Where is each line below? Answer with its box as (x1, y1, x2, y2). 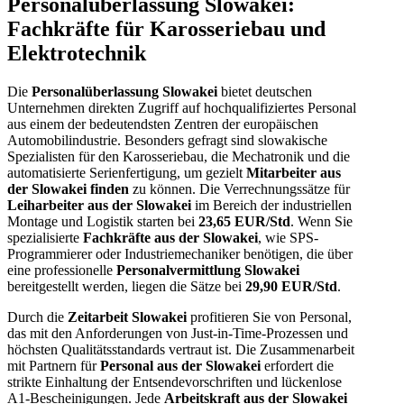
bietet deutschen (217, 84, 312, 100)
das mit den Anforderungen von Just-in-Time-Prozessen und (7, 326, 348, 342)
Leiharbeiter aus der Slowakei (7, 197, 191, 214)
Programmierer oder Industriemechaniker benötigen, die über (7, 246, 353, 262)
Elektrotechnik (7, 41, 146, 66)
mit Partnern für (7, 358, 100, 374)
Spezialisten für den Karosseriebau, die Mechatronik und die (7, 149, 350, 165)
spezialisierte (7, 230, 83, 246)
